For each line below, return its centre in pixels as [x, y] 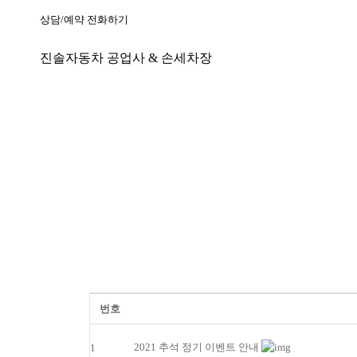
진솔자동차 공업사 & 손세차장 [126, 57]
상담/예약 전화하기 [84, 20]
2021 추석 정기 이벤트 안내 [198, 347]
